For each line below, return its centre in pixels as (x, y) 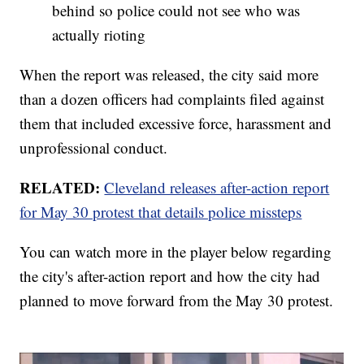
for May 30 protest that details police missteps (161, 212)
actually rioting (99, 35)
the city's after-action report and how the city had (170, 276)
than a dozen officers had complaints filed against (172, 99)
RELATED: (62, 188)
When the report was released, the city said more (169, 75)
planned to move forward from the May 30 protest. (177, 301)
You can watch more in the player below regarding (176, 252)
